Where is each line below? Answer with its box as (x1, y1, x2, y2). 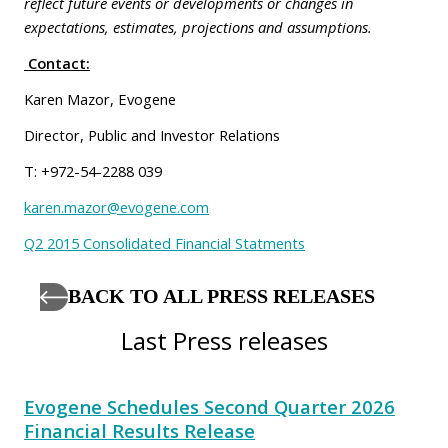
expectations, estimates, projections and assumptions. (24, 17, 372, 38)
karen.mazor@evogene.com (24, 197, 209, 218)
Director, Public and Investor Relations (24, 125, 280, 146)
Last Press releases (120, 324, 328, 358)
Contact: (28, 53, 90, 74)
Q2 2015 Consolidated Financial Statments (24, 233, 305, 254)
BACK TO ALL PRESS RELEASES (68, 286, 375, 308)
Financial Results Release (24, 418, 255, 444)
